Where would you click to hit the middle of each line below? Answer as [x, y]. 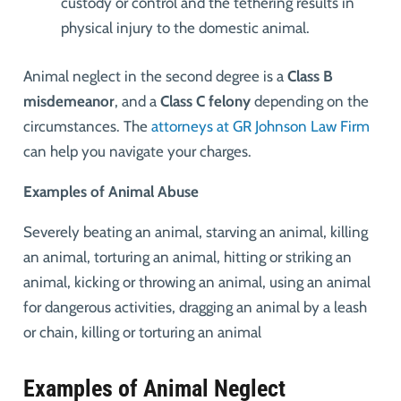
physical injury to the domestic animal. [185, 28]
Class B [310, 76]
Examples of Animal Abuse [111, 191]
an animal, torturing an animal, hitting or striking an [187, 256]
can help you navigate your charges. [139, 151]
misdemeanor [68, 101]
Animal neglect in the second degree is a [155, 76]
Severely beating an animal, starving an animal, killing [195, 231]
